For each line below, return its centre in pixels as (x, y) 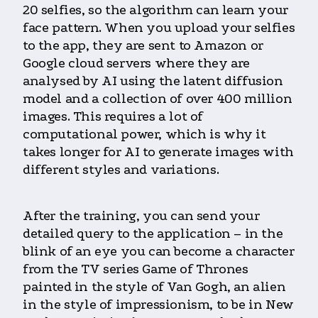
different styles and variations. (121, 170)
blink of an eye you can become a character (159, 252)
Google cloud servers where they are (137, 64)
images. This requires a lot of (113, 117)
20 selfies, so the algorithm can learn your (155, 10)
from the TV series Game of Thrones (136, 269)
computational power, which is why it (144, 135)
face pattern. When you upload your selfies (159, 28)
